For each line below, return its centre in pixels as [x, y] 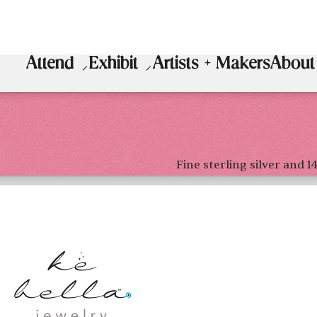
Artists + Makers [212, 65]
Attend [51, 65]
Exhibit [114, 65]
